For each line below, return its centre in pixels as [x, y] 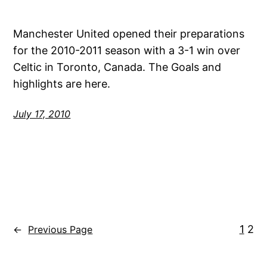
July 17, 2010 [42, 114]
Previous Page [60, 230]
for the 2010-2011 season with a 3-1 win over [127, 50]
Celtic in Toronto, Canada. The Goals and [117, 67]
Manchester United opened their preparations [129, 33]
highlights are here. [62, 83]
